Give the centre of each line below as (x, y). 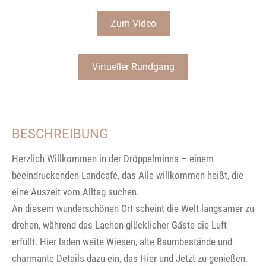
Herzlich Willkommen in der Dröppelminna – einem (113, 158)
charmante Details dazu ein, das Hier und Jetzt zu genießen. (130, 258)
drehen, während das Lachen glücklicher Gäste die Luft (119, 225)
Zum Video (133, 23)
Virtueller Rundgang (133, 66)
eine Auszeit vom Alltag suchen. (75, 191)
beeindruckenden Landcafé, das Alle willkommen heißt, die (128, 175)
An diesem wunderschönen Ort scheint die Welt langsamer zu (133, 208)
